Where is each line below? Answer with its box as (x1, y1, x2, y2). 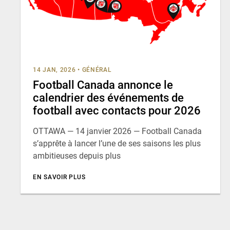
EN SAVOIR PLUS (33, 174, 86, 181)
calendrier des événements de (33, 91, 184, 104)
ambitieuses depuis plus (33, 151, 121, 161)
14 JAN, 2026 (33, 66, 76, 73)
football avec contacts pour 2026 (33, 104, 201, 117)
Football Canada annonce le (33, 79, 173, 91)
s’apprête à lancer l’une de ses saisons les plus (33, 139, 201, 148)
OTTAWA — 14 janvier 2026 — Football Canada (33, 126, 202, 136)
